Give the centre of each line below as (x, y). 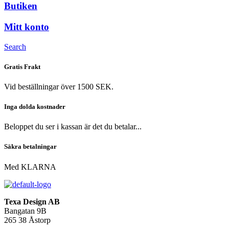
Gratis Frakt (22, 66)
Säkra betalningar (30, 147)
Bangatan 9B (25, 211)
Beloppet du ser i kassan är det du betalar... (73, 127)
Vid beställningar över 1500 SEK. (59, 86)
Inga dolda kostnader (35, 107)
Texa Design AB (32, 201)
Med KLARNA (30, 167)
